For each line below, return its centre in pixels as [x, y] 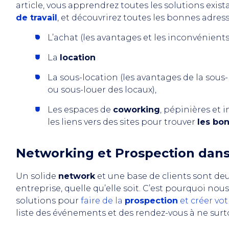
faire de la [103, 201]
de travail [37, 18]
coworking [136, 110]
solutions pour [48, 201]
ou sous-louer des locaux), [102, 90]
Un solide [37, 176]
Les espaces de [80, 110]
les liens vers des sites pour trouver [122, 122]
